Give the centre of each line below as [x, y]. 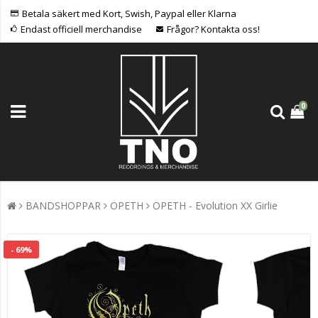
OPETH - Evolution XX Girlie [215, 205]
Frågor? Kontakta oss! [213, 29]
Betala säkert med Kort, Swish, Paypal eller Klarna [129, 13]
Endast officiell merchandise [81, 29]
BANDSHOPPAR [63, 205]
